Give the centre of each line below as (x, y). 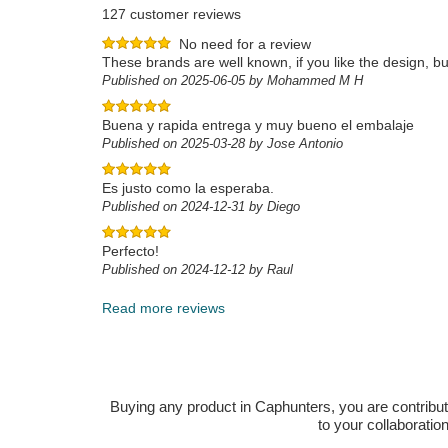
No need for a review (245, 44)
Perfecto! (130, 251)
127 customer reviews (171, 14)
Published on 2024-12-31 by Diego (201, 206)
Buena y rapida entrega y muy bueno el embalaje (258, 125)
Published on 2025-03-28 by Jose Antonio (222, 143)
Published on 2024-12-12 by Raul (197, 269)
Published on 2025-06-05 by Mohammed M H (232, 80)
